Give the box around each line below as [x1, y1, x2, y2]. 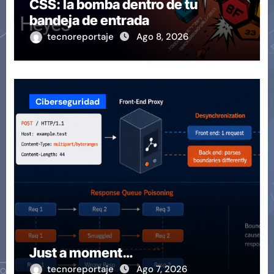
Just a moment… [29, 245, 133, 261]
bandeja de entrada [29, 12, 149, 29]
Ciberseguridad [35, 96, 100, 108]
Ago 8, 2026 [136, 31, 188, 43]
